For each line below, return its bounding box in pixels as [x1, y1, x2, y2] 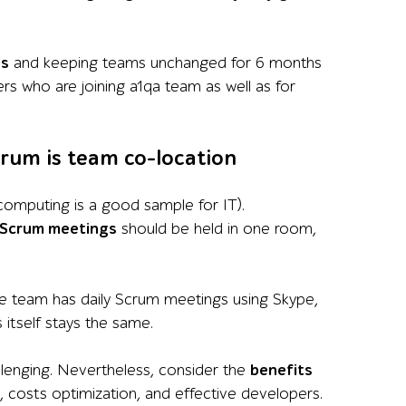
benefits [250, 361, 313, 380]
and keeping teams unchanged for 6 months [9, 53, 322, 72]
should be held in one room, [117, 219, 316, 238]
